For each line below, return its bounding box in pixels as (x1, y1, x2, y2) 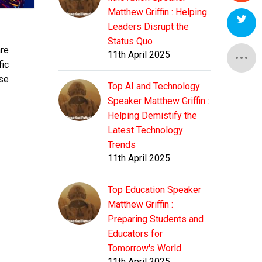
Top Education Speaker (108, 184, 201, 196)
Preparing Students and (108, 213, 204, 225)
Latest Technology (108, 125, 183, 136)
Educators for (108, 228, 163, 240)
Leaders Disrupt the (108, 21, 189, 33)
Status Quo (108, 36, 153, 47)
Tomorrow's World (108, 243, 181, 254)
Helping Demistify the (108, 110, 197, 122)
